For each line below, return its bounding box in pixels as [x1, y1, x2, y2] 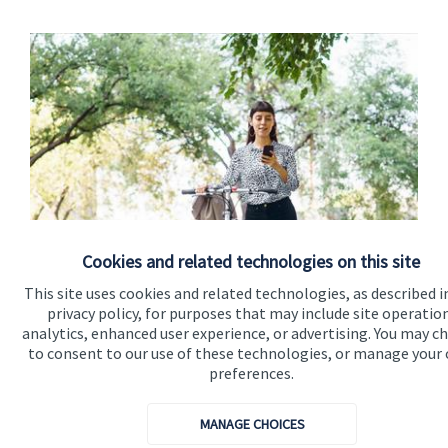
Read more [42, 372, 112, 390]
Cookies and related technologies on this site [82, 250, 420, 273]
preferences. [208, 363, 294, 383]
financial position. [29, 313, 142, 331]
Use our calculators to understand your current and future [29, 295, 389, 313]
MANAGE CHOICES [199, 415, 305, 433]
